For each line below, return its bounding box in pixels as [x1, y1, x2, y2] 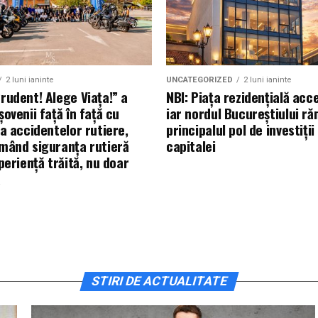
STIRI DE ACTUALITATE [89, 274, 229, 288]
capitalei [166, 136, 216, 156]
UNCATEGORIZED [166, 75, 233, 84]
